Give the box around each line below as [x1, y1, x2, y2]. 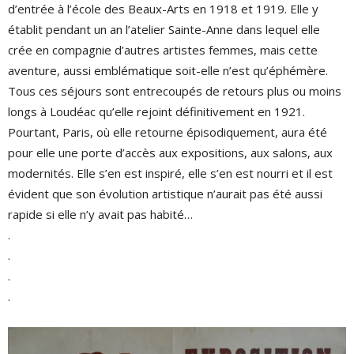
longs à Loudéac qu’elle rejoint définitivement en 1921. [8, 103, 305, 119]
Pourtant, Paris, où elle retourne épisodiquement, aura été [8, 123, 327, 140]
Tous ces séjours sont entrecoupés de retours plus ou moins [8, 82, 341, 99]
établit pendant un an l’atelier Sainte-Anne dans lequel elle [8, 21, 320, 37]
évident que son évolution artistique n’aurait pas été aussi [8, 185, 322, 201]
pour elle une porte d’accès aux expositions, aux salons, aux [8, 144, 333, 160]
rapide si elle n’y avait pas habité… [8, 205, 193, 222]
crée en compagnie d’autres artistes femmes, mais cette [8, 41, 318, 58]
